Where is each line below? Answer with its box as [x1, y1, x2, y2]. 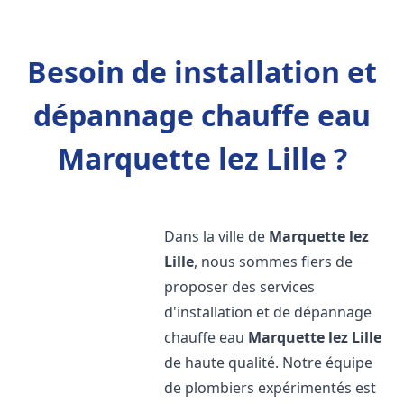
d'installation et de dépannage [164, 302, 372, 322]
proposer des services [164, 277, 316, 297]
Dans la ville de [164, 226, 270, 246]
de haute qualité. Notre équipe [164, 353, 373, 372]
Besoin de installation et [27, 52, 377, 91]
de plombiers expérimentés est [164, 378, 377, 398]
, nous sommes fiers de [194, 252, 353, 271]
